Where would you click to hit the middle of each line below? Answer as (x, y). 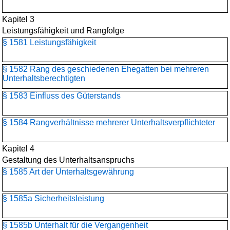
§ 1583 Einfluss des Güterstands (62, 96)
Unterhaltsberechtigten (44, 78)
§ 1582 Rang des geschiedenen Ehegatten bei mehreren (106, 69)
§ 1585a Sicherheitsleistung (53, 198)
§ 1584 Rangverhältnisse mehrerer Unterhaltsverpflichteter (109, 122)
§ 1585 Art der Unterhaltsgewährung (68, 172)
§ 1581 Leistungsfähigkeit (49, 42)
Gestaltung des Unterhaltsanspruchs (68, 160)
